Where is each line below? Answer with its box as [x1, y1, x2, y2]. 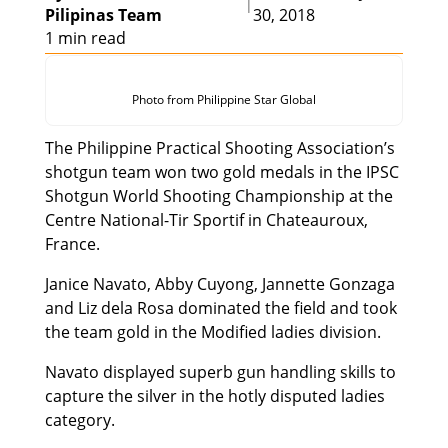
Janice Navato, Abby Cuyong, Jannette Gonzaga [44, 273, 395, 296]
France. [44, 233, 100, 256]
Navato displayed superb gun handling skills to [44, 361, 396, 384]
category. [44, 409, 115, 432]
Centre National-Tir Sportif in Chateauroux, [44, 209, 368, 232]
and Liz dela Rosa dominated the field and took [44, 297, 397, 320]
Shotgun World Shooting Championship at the [44, 185, 393, 208]
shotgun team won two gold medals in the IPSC [44, 161, 399, 184]
